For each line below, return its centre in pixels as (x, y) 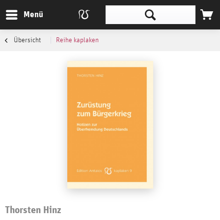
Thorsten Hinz (33, 209)
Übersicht (27, 40)
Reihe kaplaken (77, 40)
